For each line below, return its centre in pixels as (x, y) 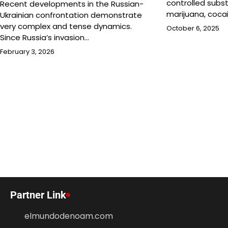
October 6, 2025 (193, 28)
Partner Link (38, 195)
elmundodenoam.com (69, 216)
